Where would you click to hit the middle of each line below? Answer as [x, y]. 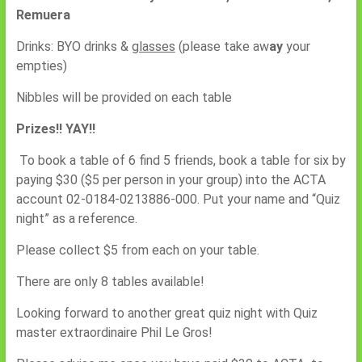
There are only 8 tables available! [110, 282]
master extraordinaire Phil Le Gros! [114, 333]
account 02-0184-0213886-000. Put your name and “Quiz [178, 199]
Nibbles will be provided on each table [124, 97]
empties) [41, 66]
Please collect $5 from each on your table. [137, 250]
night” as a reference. [76, 219]
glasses [153, 46]
